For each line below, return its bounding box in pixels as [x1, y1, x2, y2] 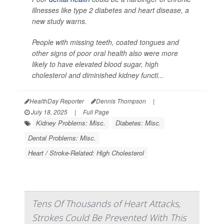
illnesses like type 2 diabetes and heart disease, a [32, 5, 189, 15]
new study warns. [32, 16, 87, 26]
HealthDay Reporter [29, 96, 84, 105]
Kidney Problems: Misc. [36, 118, 105, 128]
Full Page [83, 107, 109, 116]
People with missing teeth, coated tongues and [32, 37, 179, 47]
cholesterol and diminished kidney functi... [32, 70, 164, 80]
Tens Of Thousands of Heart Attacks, [32, 197, 180, 210]
